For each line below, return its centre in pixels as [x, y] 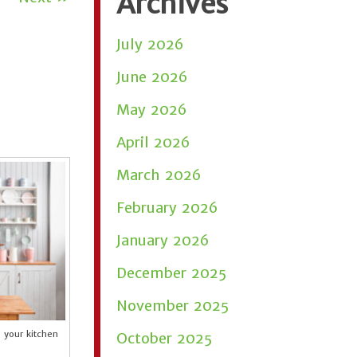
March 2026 [159, 175]
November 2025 [173, 306]
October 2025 [164, 338]
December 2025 [171, 273]
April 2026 [153, 142]
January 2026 [163, 240]
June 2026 [152, 77]
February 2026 [167, 208]
